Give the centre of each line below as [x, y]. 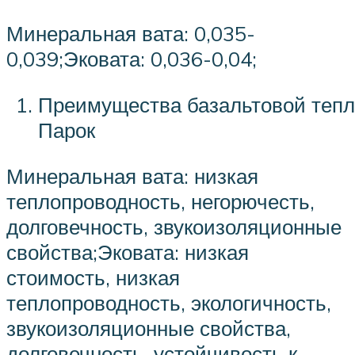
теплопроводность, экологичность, [169, 302]
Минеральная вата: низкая [132, 176]
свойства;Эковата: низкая [128, 252]
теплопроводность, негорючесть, [160, 201]
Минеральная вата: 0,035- [131, 34]
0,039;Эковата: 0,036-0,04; [132, 59]
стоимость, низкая [93, 277]
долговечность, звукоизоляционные [174, 226]
